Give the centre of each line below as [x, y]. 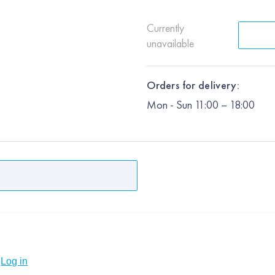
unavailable [170, 43]
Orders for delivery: [193, 85]
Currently [165, 28]
